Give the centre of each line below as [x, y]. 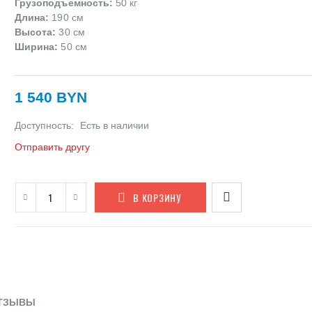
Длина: [32, 17]
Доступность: [45, 126]
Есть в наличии [114, 126]
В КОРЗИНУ [157, 198]
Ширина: [36, 46]
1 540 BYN [50, 97]
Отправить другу [52, 147]
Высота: [35, 32]
